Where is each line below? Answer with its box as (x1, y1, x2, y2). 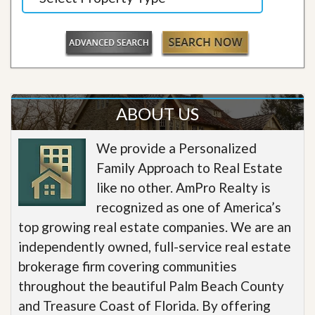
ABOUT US (116, 103, 199, 124)
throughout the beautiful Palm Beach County (18, 277, 284, 294)
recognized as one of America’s (96, 198, 281, 215)
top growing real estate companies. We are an (18, 218, 291, 235)
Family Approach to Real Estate (96, 159, 283, 176)
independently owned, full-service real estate (18, 238, 291, 255)
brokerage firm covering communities (18, 257, 237, 274)
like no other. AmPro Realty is (96, 179, 271, 195)
